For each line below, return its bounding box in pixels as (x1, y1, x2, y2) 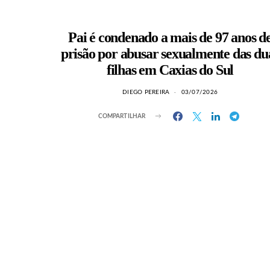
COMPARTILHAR (98, 113, 146, 119)
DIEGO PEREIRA (122, 89, 170, 95)
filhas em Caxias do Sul (106, 62, 234, 78)
